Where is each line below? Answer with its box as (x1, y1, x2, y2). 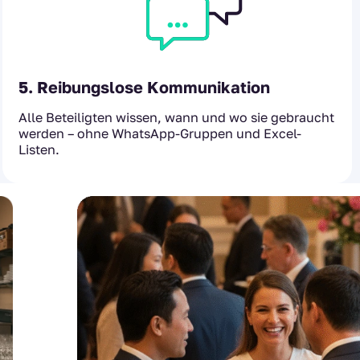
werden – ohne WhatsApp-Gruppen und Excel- (18, 125, 301, 142)
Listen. (18, 141, 59, 158)
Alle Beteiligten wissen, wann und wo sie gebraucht (18, 109, 334, 126)
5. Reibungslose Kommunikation (18, 77, 270, 97)
